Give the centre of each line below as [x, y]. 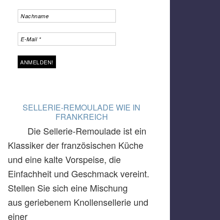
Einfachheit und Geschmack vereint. [79, 173]
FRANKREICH [82, 117]
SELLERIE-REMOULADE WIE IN [82, 107]
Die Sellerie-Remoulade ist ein [87, 131]
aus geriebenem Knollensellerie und [78, 202]
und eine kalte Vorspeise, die [64, 159]
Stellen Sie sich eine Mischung [68, 188]
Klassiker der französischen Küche [76, 145]
